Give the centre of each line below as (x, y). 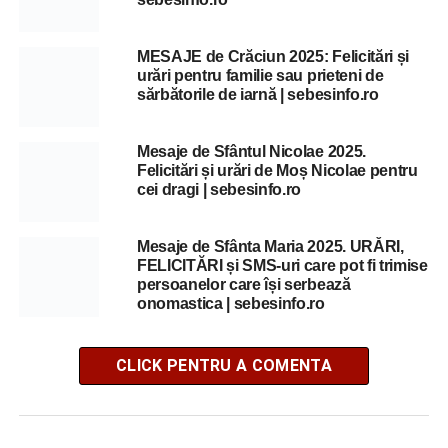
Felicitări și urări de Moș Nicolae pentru (277, 170)
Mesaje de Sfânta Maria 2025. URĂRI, (270, 246)
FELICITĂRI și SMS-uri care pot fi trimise (282, 265)
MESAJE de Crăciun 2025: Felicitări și (273, 56)
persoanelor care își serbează (243, 284)
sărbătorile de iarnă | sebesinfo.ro (257, 94)
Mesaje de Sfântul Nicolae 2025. (251, 151)
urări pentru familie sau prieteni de (260, 75)
